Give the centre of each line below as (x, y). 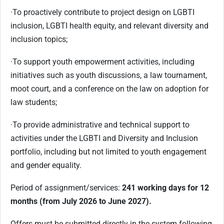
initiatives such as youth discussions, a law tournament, (109, 75)
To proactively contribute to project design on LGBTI (103, 12)
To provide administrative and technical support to (101, 124)
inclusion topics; (39, 39)
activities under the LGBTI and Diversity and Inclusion (104, 138)
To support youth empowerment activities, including (103, 61)
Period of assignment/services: (66, 187)
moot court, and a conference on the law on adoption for (109, 88)
